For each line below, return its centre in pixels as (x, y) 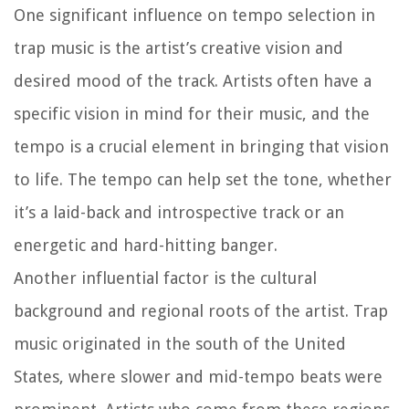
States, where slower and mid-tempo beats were (198, 376)
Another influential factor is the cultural (165, 278)
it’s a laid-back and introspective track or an (179, 212)
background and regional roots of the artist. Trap (201, 310)
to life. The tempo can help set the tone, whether (203, 179)
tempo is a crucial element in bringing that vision (201, 146)
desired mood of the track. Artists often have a (193, 80)
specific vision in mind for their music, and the (192, 113)
